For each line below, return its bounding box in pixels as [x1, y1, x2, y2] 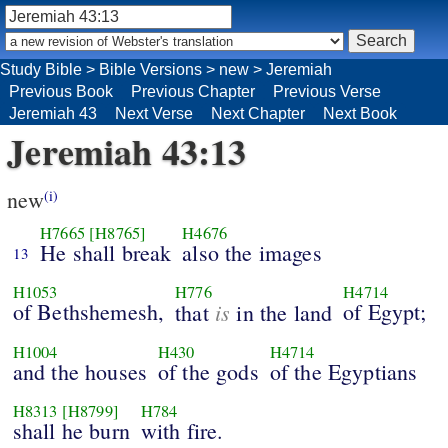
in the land [230, 298, 333, 328]
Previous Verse [273, 82, 381, 100]
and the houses [12, 357, 147, 387]
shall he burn [12, 416, 130, 446]
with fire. [140, 416, 224, 446]
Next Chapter [211, 104, 305, 122]
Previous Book [9, 82, 113, 100]
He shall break [40, 238, 172, 268]
